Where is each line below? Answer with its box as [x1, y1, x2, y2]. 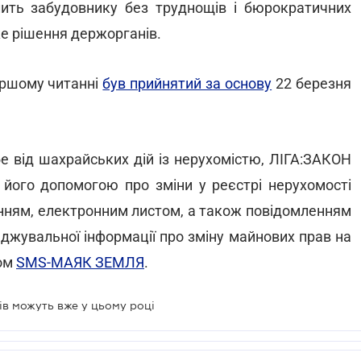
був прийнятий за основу [102, 75, 272, 92]
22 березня [272, 75, 352, 92]
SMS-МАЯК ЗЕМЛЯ [16, 254, 144, 271]
